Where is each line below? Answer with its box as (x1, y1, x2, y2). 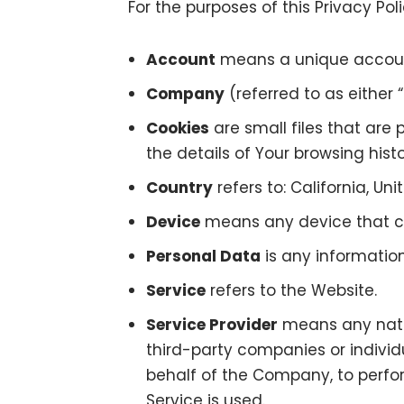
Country (146, 177, 213, 198)
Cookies (146, 117, 209, 139)
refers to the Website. (206, 280, 377, 301)
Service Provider (146, 314, 278, 335)
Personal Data (146, 245, 261, 267)
